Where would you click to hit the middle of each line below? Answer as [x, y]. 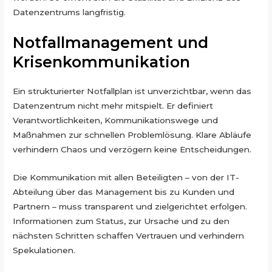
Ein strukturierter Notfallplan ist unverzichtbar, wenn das [132, 91]
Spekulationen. [44, 250]
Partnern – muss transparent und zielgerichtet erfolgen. [130, 206]
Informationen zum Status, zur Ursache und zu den [121, 221]
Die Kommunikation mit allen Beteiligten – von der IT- [126, 177]
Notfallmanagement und [111, 42]
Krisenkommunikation [102, 62]
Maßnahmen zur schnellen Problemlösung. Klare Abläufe [132, 134]
